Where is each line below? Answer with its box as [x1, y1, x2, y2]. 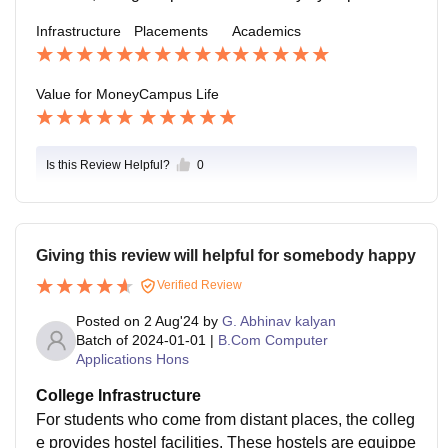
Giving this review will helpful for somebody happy [36, 247, 416, 265]
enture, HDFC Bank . [36, 53, 184, 71]
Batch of [76, 332, 128, 349]
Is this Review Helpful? [46, 158, 170, 173]
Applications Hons [76, 351, 189, 368]
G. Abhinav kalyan [222, 313, 336, 330]
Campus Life [139, 85, 219, 102]
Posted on [76, 313, 144, 330]
